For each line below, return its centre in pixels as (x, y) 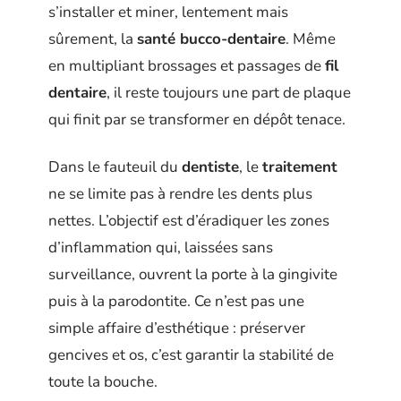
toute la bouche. (103, 381)
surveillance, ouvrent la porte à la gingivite (193, 274)
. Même (311, 39)
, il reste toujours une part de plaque (229, 93)
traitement (300, 166)
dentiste (210, 166)
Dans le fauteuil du (115, 166)
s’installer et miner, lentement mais (168, 12)
